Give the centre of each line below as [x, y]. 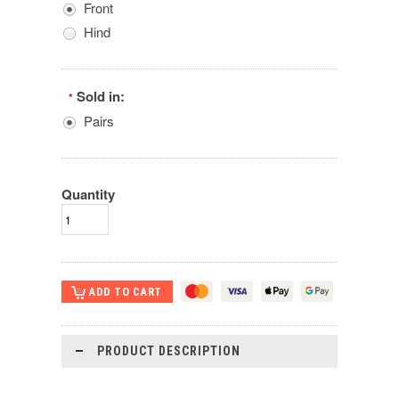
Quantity [88, 195]
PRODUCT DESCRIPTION [169, 351]
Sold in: [101, 97]
